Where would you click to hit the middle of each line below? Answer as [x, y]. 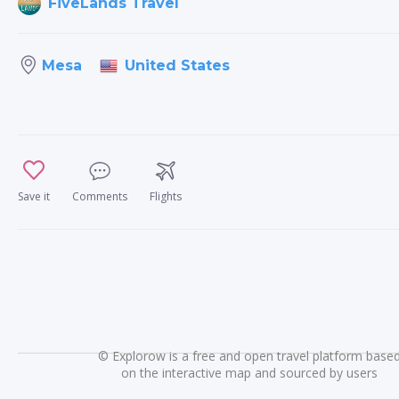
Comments [100, 196]
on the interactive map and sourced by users [249, 373]
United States [177, 65]
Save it [34, 196]
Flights [166, 196]
